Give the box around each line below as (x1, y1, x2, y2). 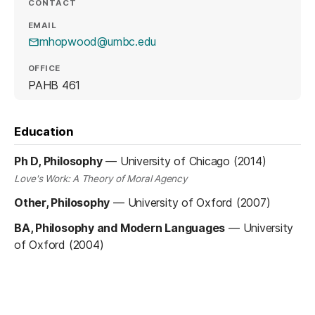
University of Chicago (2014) (120, 153, 266, 168)
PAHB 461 (28, 77, 81, 92)
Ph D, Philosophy (14, 153, 103, 168)
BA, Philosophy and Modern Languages (14, 221, 226, 236)
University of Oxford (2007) (127, 195, 271, 210)
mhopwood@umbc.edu (39, 34, 157, 49)
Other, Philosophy (14, 195, 110, 210)
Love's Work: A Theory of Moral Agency (14, 173, 188, 185)
